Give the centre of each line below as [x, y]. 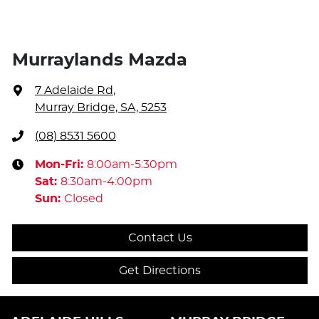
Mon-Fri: [61, 164]
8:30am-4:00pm [106, 181]
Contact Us [160, 237]
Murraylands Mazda [100, 60]
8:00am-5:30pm [132, 164]
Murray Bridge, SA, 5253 [101, 107]
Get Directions [160, 270]
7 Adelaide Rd [74, 90]
